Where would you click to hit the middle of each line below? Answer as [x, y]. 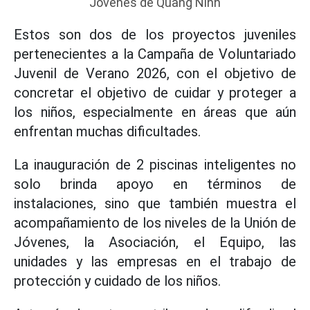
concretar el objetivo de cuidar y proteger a [155, 92]
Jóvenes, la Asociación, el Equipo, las [155, 242]
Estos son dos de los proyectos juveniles [155, 34]
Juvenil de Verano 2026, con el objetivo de [155, 73]
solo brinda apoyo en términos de [155, 184]
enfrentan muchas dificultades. [107, 131]
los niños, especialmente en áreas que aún [155, 112]
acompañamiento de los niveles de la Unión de [155, 222]
